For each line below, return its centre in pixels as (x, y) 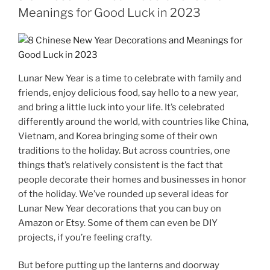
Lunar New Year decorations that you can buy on (120, 208)
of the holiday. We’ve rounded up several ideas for (123, 194)
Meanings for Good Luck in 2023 (109, 12)
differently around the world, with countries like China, (133, 121)
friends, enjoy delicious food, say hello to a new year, (128, 93)
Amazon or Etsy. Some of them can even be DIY (118, 223)
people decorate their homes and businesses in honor (132, 179)
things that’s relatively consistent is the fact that (121, 165)
